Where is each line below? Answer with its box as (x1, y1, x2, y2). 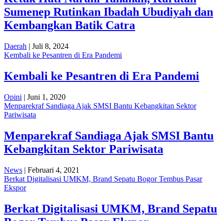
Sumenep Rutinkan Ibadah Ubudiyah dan (4, 5, 213, 19)
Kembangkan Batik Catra (4, 19, 135, 32)
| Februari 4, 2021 (22, 165, 79, 174)
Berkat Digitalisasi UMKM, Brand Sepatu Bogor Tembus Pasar (4, 174, 202, 183)
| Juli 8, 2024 (27, 42, 69, 51)
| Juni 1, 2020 (22, 92, 66, 101)
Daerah (4, 42, 27, 51)
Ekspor (4, 183, 26, 192)
